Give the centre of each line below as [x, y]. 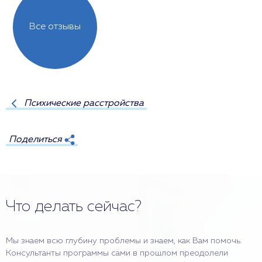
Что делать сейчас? [74, 207]
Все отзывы [55, 27]
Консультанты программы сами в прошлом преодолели [117, 253]
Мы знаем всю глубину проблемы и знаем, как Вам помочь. [124, 241]
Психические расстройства [84, 103]
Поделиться [35, 139]
